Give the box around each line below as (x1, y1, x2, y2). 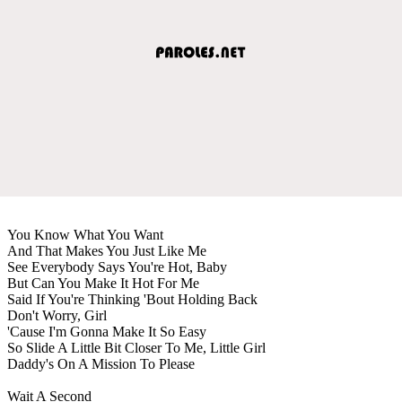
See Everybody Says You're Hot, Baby (7, 258, 227, 275)
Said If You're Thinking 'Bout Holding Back (7, 291, 258, 307)
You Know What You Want (7, 226, 163, 242)
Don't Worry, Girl (7, 307, 107, 323)
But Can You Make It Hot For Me (7, 275, 199, 291)
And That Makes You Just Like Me (7, 242, 206, 258)
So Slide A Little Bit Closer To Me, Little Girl (7, 339, 266, 355)
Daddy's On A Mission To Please (7, 355, 195, 371)
